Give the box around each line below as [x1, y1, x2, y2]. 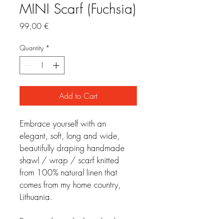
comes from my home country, [20, 179, 123, 190]
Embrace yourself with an [20, 118, 109, 129]
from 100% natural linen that [20, 167, 120, 178]
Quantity [20, 43, 44, 52]
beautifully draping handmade [20, 142, 127, 153]
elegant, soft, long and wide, [20, 130, 122, 141]
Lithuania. [20, 191, 52, 202]
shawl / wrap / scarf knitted [20, 154, 122, 166]
